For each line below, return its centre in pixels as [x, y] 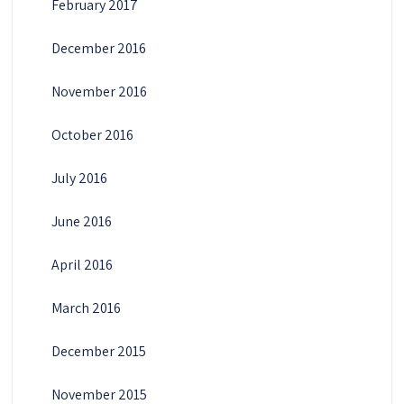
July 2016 [79, 178]
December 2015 [98, 351]
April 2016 [82, 264]
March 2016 [86, 308]
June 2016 [81, 221]
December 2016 [98, 48]
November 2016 [99, 91]
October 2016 [92, 134]
